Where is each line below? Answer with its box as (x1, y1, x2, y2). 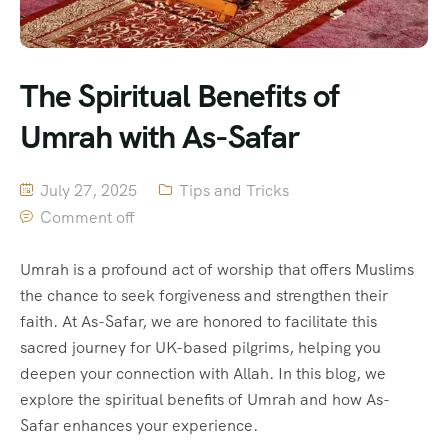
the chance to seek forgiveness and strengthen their (20, 285, 388, 307)
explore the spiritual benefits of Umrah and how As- (20, 389, 390, 411)
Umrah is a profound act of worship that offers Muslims (20, 259, 414, 281)
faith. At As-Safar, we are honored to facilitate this (20, 311, 377, 333)
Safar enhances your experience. (20, 415, 258, 437)
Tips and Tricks (179, 180, 289, 202)
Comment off (40, 207, 135, 229)
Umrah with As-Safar (20, 116, 299, 159)
